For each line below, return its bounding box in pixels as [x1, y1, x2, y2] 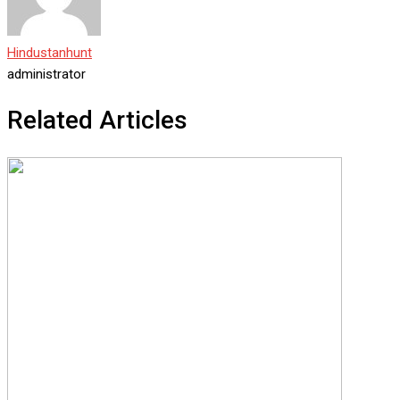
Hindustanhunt [7, 45, 92, 62]
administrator [7, 66, 86, 83]
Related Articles [7, 105, 187, 136]
